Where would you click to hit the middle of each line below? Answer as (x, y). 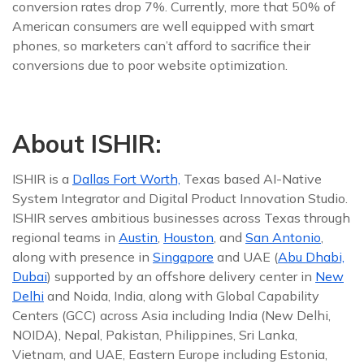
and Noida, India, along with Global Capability (182, 296)
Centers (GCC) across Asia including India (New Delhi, (171, 315)
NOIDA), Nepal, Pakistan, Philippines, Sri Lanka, (155, 335)
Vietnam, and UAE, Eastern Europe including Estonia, (170, 354)
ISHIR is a (42, 179)
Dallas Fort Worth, (126, 179)
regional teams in (65, 237)
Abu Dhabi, (311, 257)
